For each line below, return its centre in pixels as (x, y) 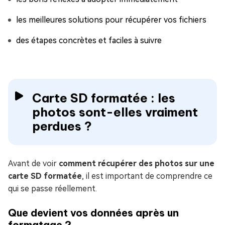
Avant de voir (33, 163)
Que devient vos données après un (93, 213)
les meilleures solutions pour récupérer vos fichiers (111, 20)
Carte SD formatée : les (104, 98)
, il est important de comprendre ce (147, 176)
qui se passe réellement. (52, 189)
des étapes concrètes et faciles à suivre (89, 40)
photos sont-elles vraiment (115, 112)
